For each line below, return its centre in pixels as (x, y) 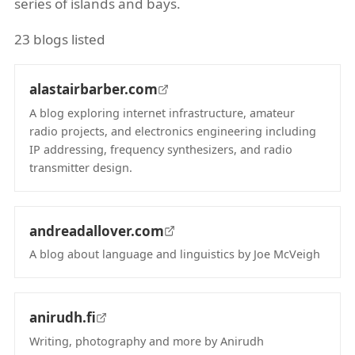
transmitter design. (81, 167)
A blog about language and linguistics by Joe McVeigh (175, 254)
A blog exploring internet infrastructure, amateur (162, 113)
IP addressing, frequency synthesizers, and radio (161, 149)
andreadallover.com (97, 231)
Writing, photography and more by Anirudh (147, 341)
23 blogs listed (60, 39)
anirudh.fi (63, 317)
